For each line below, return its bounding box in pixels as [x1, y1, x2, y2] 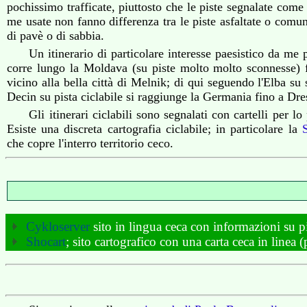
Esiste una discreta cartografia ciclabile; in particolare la [7, 122, 302, 136]
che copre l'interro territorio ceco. [7, 136, 173, 150]
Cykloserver [25, 219, 90, 234]
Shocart [25, 234, 66, 249]
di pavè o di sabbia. [7, 29, 104, 42]
